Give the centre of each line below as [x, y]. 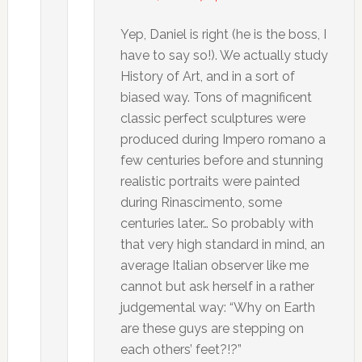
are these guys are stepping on [212, 328]
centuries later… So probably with [217, 223]
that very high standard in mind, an [222, 244]
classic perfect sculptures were [213, 118]
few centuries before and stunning [221, 160]
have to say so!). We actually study [224, 55]
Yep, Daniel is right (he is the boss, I [223, 34]
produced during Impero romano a [223, 139]
